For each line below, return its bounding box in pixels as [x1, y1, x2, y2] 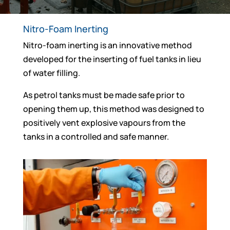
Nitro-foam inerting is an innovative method [23, 40, 192, 51]
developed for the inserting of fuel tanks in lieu [23, 53, 201, 65]
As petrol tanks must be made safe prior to [23, 89, 185, 101]
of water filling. [23, 67, 80, 79]
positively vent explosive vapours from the [23, 117, 185, 128]
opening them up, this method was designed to [23, 103, 204, 114]
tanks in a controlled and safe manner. [23, 131, 169, 142]
